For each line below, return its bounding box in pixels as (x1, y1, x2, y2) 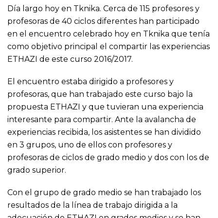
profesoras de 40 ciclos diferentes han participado (7, 17, 200, 26)
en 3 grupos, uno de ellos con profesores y (7, 140, 172, 150)
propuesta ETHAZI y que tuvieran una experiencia (7, 102, 203, 112)
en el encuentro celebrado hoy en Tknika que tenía (7, 29, 210, 39)
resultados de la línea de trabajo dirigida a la (7, 200, 178, 210)
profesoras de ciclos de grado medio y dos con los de (7, 153, 209, 163)
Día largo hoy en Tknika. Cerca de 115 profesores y (7, 4, 200, 14)
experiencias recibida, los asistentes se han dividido (7, 127, 201, 137)
